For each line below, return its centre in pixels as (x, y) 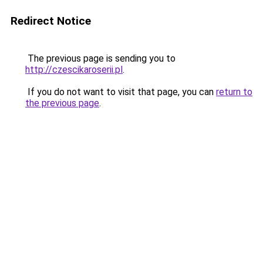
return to (234, 92)
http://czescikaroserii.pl (74, 70)
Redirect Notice (51, 21)
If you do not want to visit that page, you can (121, 92)
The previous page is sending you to (100, 58)
